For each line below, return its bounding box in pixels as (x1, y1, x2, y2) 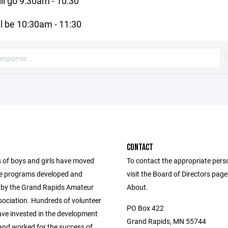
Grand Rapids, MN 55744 (127, 216, 206, 226)
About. (127, 182, 148, 192)
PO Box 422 (127, 203, 164, 213)
